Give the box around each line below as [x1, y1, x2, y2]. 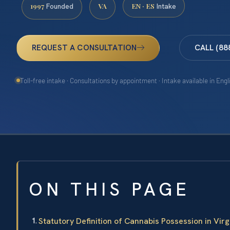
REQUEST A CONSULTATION [31, 43, 137, 53]
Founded [44, 2, 73, 11]
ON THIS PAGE [29, 178, 190, 202]
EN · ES [131, 1, 155, 11]
